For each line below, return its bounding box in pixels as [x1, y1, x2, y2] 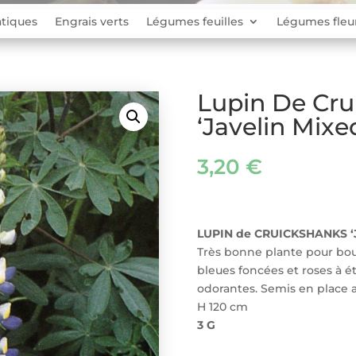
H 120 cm [196, 299, 248, 314]
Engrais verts [55, 14, 129, 29]
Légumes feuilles [146, 14, 243, 29]
